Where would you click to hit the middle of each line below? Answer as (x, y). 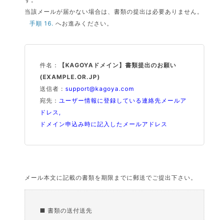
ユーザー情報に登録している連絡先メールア (123, 100)
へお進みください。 (83, 23)
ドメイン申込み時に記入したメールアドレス (104, 124)
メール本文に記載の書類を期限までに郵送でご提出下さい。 (111, 178)
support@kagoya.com (100, 89)
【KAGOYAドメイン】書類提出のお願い (118, 65)
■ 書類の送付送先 (66, 210)
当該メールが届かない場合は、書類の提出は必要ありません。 (114, 12)
